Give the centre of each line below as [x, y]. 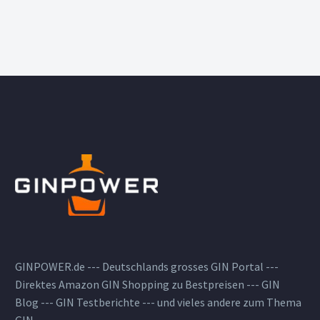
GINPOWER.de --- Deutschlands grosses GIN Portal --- [147, 267]
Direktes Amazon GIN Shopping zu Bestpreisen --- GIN [147, 285]
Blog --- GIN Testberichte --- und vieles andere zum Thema [158, 302]
